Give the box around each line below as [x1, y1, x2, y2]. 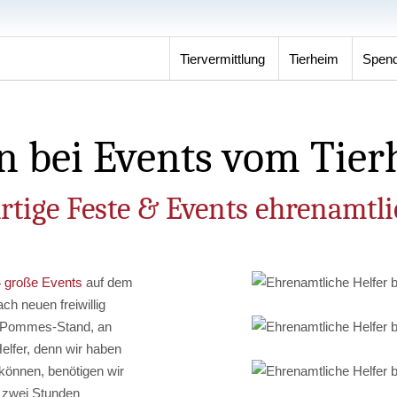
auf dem [82, 275, 133, 290]
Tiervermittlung [179, 51, 265, 66]
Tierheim [288, 51, 339, 66]
